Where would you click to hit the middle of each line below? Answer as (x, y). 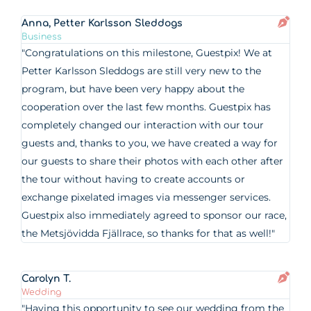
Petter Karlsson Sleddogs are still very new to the (142, 71)
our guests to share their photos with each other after (153, 161)
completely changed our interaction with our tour (143, 125)
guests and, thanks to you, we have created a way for (150, 143)
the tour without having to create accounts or (134, 179)
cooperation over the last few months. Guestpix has (146, 107)
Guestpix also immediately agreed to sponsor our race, (154, 215)
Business (42, 37)
